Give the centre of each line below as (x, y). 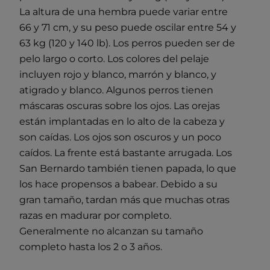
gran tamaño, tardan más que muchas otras (124, 199)
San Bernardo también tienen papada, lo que (128, 168)
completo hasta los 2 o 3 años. (91, 246)
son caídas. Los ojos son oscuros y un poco (120, 137)
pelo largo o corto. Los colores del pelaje (114, 58)
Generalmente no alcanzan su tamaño (111, 231)
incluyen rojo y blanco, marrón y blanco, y (118, 74)
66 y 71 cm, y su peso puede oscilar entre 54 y (128, 27)
